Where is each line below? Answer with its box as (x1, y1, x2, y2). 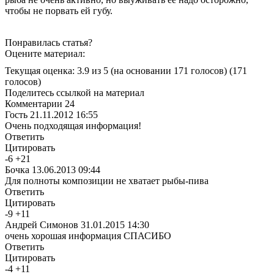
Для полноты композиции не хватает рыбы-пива (5, 175, 209, 186)
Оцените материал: (5, 48, 85, 59)
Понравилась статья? (5, 37, 92, 48)
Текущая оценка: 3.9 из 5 (5, 65, 111, 76)
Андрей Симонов (5, 219, 78, 230)
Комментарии (5, 98, 65, 109)
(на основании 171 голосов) (111, 65, 227, 76)
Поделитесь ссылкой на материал (5, 87, 144, 98)
